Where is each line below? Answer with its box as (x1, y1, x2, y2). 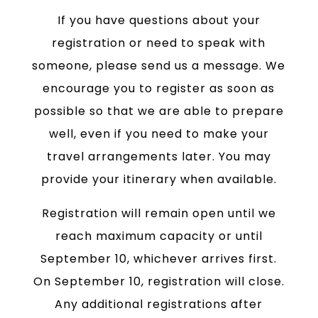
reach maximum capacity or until (55, 227, 263, 244)
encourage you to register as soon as (43, 79, 275, 97)
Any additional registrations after (55, 295, 263, 312)
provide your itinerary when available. (40, 170, 277, 187)
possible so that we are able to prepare (33, 102, 284, 119)
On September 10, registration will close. (33, 273, 285, 290)
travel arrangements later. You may (46, 148, 271, 165)
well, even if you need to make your (48, 125, 269, 142)
